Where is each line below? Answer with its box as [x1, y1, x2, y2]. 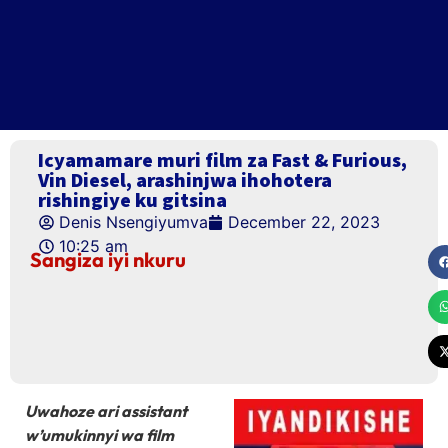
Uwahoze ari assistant [25, 401, 187, 422]
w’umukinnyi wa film [25, 425, 174, 446]
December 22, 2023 [228, 212, 380, 232]
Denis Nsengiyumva [59, 212, 208, 232]
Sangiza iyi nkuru [30, 247, 186, 272]
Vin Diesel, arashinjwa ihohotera [38, 167, 332, 192]
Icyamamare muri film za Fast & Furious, [38, 147, 407, 172]
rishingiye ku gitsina [38, 187, 227, 212]
